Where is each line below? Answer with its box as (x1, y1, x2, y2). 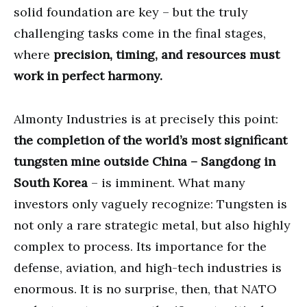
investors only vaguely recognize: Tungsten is (14, 195, 287, 212)
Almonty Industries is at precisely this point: (14, 110, 278, 127)
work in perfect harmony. (14, 67, 162, 84)
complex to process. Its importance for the (14, 238, 267, 254)
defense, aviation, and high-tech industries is (14, 259, 282, 275)
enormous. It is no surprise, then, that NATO (14, 280, 277, 297)
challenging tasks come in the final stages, (14, 25, 266, 41)
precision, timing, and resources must (53, 46, 280, 62)
